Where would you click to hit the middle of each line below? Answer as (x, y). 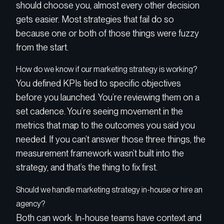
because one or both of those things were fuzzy (107, 33)
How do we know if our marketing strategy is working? (106, 69)
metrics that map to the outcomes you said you (105, 125)
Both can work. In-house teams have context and (109, 217)
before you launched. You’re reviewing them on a (108, 97)
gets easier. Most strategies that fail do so (95, 19)
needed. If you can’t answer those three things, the (111, 139)
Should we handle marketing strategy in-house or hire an (109, 189)
